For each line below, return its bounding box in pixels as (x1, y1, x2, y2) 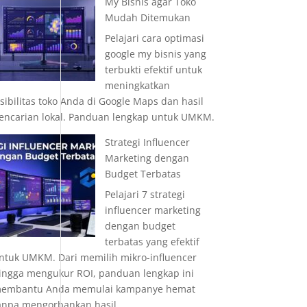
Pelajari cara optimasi (104, 32, 204, 45)
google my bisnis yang (104, 47, 206, 60)
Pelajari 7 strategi (104, 188, 185, 201)
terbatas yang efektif (104, 235, 199, 248)
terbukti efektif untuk (104, 63, 202, 76)
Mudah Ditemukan (104, 11, 191, 24)
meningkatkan (104, 79, 170, 92)
